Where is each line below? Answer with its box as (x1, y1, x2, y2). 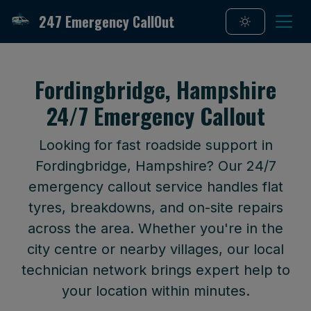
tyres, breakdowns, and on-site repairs (28, 199, 283, 216)
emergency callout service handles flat (28, 178, 283, 195)
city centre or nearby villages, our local (27, 241, 284, 258)
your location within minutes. (61, 283, 250, 299)
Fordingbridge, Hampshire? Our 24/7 (35, 158, 276, 174)
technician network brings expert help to (21, 262, 290, 278)
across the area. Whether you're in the (28, 220, 283, 237)
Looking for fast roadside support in (38, 137, 273, 153)
